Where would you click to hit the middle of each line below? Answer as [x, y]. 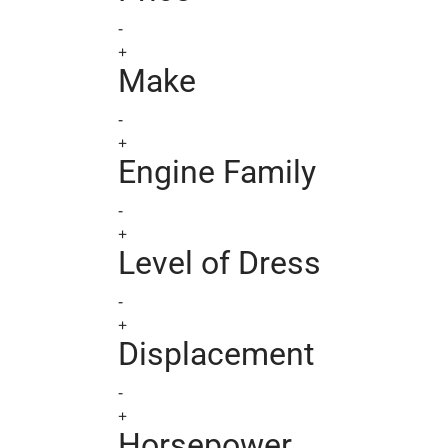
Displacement [216, 354]
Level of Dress [219, 263]
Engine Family [217, 172]
